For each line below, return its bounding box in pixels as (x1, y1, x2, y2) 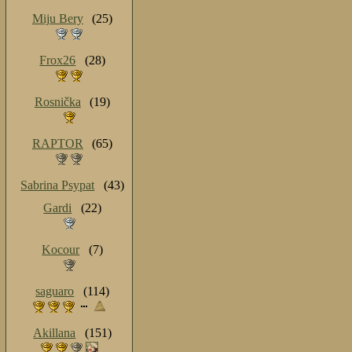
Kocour (42, 243, 80, 257)
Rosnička (34, 95, 81, 109)
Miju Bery (31, 12, 83, 26)
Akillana (33, 326, 76, 340)
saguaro (35, 284, 75, 299)
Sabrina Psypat (20, 178, 95, 192)
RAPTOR (31, 137, 83, 151)
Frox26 (39, 53, 76, 68)
